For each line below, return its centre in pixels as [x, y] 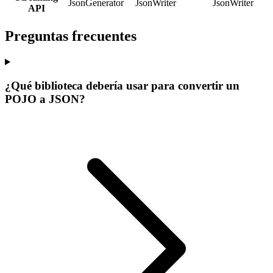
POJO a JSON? [45, 99]
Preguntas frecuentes [71, 36]
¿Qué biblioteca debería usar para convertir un [122, 85]
